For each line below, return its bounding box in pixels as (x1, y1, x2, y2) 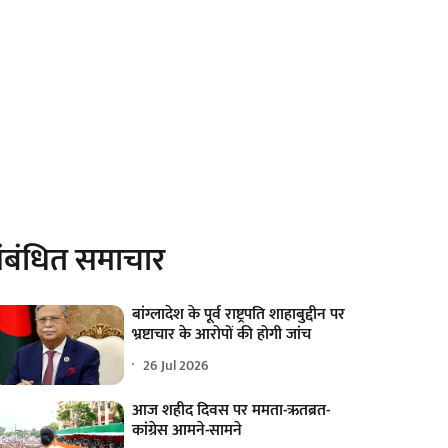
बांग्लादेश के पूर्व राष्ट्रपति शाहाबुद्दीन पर (132, 301, 346, 329)
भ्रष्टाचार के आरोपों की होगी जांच (132, 321, 312, 349)
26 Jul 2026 (143, 353, 210, 377)
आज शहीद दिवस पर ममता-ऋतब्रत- (132, 397, 331, 425)
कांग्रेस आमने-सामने (132, 417, 243, 445)
